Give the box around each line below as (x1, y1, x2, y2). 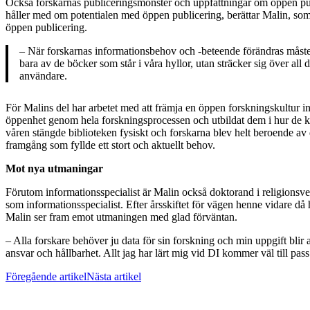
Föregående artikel (6, 271, 86, 283)
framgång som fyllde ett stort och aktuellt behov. (6, 139, 215, 152)
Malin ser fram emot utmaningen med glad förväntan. (6, 211, 237, 224)
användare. (19, 70, 67, 82)
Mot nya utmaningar (6, 163, 103, 175)
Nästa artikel (86, 271, 141, 283)
